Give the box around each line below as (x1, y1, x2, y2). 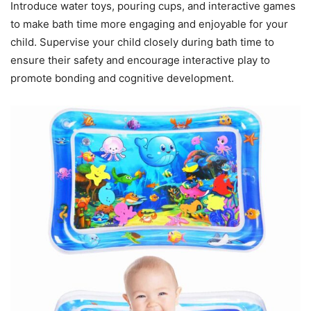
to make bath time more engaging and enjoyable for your (10, 17, 288, 31)
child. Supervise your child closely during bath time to (10, 35, 274, 49)
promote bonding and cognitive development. (10, 71, 234, 85)
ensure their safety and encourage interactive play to (10, 53, 270, 67)
